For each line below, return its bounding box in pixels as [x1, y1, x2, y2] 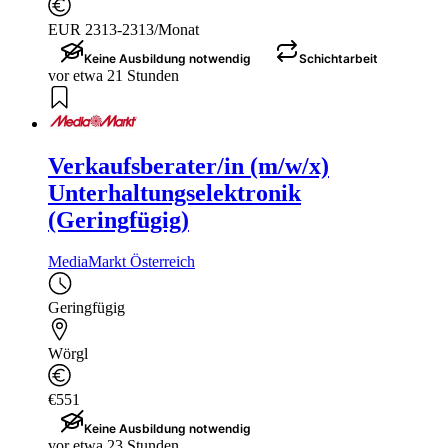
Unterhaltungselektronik [48, 179, 301, 206]
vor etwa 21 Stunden [48, 66, 179, 84]
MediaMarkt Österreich [48, 253, 195, 271]
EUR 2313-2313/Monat [48, 20, 199, 38]
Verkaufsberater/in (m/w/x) [48, 152, 329, 179]
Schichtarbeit [299, 50, 378, 66]
